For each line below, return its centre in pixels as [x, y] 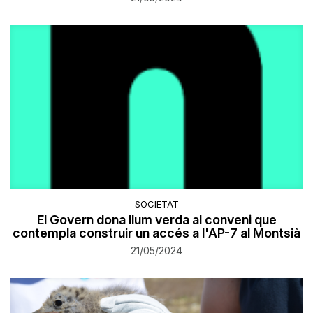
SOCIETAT [156, 204]
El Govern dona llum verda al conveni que [156, 219]
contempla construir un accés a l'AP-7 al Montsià [156, 233]
